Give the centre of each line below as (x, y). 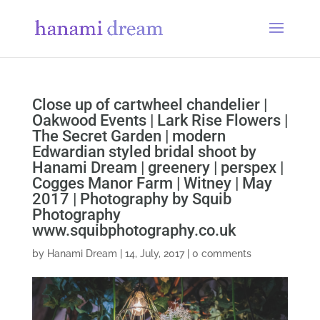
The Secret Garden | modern (129, 136)
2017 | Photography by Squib (131, 199)
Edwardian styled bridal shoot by (144, 152)
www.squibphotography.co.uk (134, 230)
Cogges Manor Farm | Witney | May (152, 183)
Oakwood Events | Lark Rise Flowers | (160, 120)
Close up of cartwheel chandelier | (149, 105)
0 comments (221, 254)
